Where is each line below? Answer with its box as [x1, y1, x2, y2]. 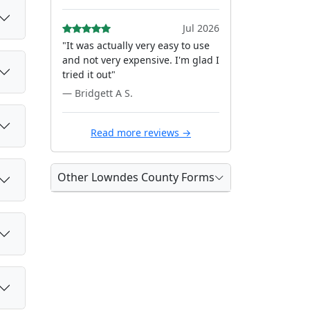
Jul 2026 [183, 21, 219, 35]
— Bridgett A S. [62, 86, 133, 100]
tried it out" [62, 68, 116, 81]
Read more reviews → [91, 126, 191, 139]
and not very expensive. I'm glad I [62, 53, 219, 66]
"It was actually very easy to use [62, 39, 210, 52]
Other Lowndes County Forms [57, 170, 215, 185]
